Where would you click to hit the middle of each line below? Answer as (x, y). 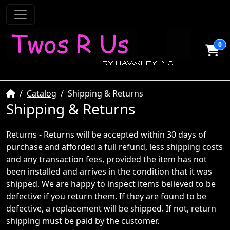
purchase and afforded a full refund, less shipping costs (114, 147)
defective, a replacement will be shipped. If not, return (111, 208)
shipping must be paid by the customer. (83, 221)
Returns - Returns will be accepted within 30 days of (106, 135)
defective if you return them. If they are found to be (106, 196)
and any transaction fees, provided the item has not (107, 159)
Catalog (42, 93)
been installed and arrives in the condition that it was (109, 171)
